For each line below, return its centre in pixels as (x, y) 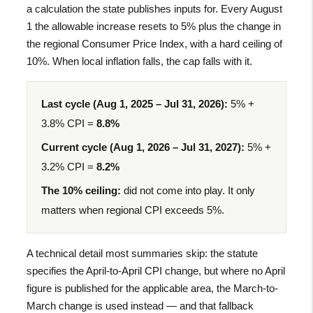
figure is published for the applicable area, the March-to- (153, 288)
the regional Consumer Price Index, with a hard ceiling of (155, 43)
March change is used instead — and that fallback (140, 305)
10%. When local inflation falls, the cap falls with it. (140, 61)
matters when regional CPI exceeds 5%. (133, 210)
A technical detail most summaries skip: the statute (143, 253)
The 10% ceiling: (81, 190)
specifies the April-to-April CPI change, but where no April (156, 270)
